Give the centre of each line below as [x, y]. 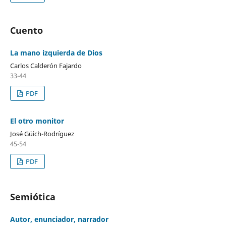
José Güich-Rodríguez [42, 133]
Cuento [26, 30]
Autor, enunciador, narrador [59, 219]
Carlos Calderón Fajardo [46, 65]
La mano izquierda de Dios [56, 52]
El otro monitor [37, 121]
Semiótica [33, 196]
